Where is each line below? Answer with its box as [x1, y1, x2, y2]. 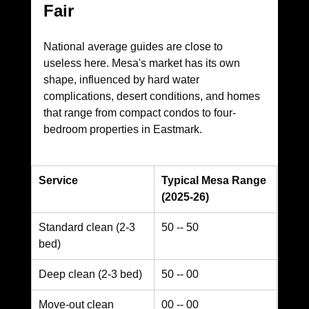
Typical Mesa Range [161, 175, 269, 187]
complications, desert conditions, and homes [43, 90, 263, 103]
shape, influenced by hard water [43, 74, 202, 86]
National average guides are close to [43, 41, 226, 53]
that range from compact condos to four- [43, 107, 236, 119]
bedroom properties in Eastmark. [43, 123, 202, 136]
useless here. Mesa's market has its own [43, 57, 243, 70]
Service [38, 175, 78, 187]
